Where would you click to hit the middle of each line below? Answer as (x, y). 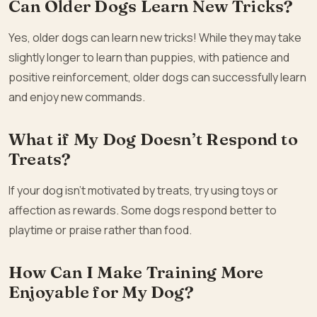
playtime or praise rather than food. (100, 230)
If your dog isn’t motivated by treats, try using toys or (143, 191)
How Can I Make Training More (136, 272)
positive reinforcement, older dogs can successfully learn (157, 77)
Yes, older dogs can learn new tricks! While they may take (155, 38)
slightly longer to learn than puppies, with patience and (149, 58)
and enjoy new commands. (77, 97)
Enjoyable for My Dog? (101, 292)
